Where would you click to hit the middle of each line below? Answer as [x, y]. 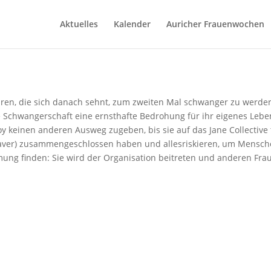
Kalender [132, 24]
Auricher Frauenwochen [215, 24]
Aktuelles [79, 24]
